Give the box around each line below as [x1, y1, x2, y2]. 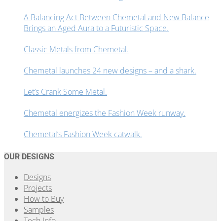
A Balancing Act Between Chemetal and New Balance [24, 12, 209, 23]
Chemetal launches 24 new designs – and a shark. [24, 65, 196, 76]
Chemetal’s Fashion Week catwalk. [24, 129, 142, 140]
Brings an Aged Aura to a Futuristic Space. [24, 23, 169, 34]
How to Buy [24, 193, 64, 204]
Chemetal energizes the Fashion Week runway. [24, 108, 185, 119]
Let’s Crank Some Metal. [24, 86, 107, 98]
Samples [24, 204, 54, 215]
